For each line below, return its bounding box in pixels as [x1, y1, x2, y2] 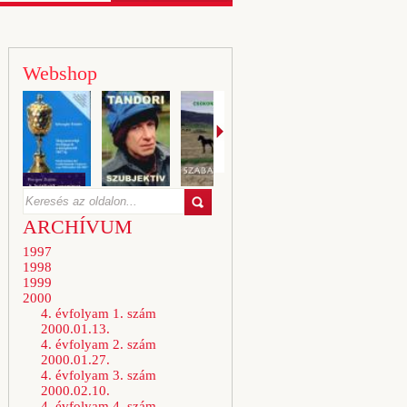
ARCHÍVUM [23, 215, 133, 238]
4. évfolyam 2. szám [41, 337, 156, 352]
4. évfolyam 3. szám [41, 368, 156, 382]
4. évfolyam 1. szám [41, 306, 156, 321]
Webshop [23, 62, 97, 84]
